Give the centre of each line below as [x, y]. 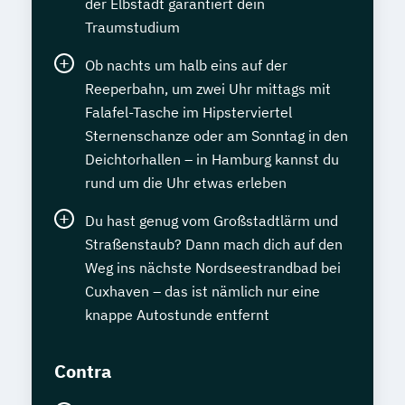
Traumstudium [132, 28]
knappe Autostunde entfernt [177, 315]
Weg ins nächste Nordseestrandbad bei [213, 268]
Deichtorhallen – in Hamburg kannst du [212, 160]
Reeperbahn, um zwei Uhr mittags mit [208, 89]
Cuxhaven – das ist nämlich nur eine [202, 292]
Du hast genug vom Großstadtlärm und [212, 221]
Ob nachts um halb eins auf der [186, 66]
